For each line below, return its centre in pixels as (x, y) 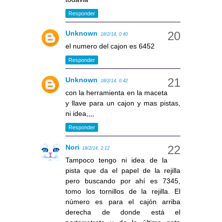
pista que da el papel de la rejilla (123, 170)
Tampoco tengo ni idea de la (116, 160)
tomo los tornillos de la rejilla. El (123, 191)
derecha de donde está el (123, 212)
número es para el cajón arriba (123, 201)
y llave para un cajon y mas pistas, (123, 103)
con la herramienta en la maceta (116, 92)
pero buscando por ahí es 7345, (123, 181)
